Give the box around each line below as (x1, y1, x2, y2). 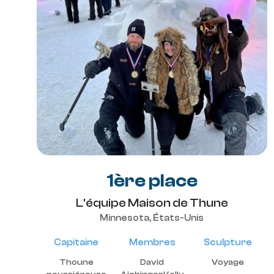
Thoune (59, 257, 94, 267)
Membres (128, 237, 176, 248)
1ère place (106, 170, 198, 191)
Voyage (212, 257, 244, 267)
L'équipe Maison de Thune (76, 196, 228, 210)
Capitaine (54, 237, 98, 248)
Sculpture (204, 237, 252, 248)
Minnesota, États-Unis (100, 213, 204, 223)
